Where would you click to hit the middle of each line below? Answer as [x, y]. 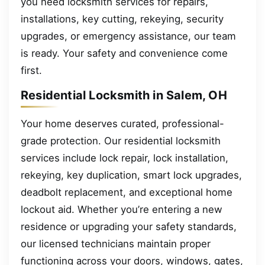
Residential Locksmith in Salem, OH [124, 96]
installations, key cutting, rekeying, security [122, 19]
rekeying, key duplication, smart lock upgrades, [131, 175]
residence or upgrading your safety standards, [129, 226]
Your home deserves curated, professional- [122, 123]
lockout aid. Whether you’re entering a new [122, 209]
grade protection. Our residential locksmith [121, 140]
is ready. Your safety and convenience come [124, 53]
